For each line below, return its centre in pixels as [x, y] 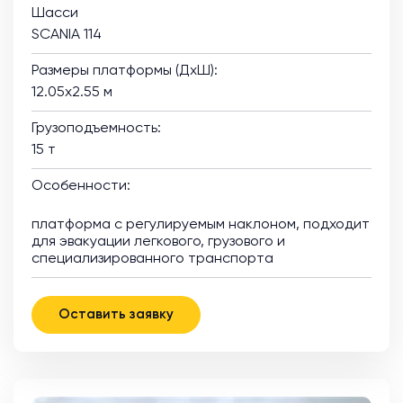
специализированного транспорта [152, 259]
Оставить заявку [152, 314]
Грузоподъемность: [96, 128]
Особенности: [81, 186]
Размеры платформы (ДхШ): [125, 71]
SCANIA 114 [67, 35]
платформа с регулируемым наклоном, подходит [201, 224]
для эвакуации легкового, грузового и [158, 242]
